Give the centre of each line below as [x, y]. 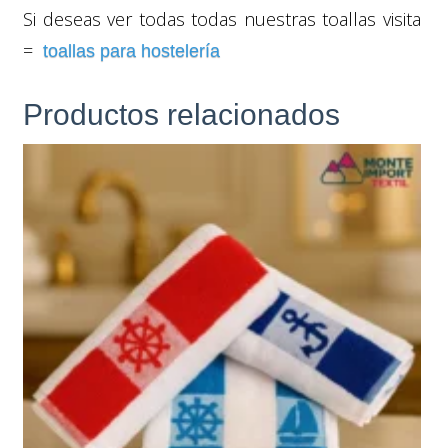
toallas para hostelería [131, 50]
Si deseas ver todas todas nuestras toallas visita [222, 18]
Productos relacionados [181, 114]
